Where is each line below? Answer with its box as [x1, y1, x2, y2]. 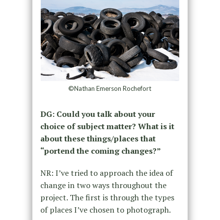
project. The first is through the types [40, 192, 174, 203]
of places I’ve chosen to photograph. [40, 204, 171, 215]
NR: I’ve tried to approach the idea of [40, 167, 173, 178]
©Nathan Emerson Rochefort [68, 84, 152, 92]
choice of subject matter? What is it [40, 120, 174, 132]
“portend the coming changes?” [40, 145, 161, 156]
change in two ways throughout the [40, 179, 166, 191]
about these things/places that [40, 133, 156, 144]
